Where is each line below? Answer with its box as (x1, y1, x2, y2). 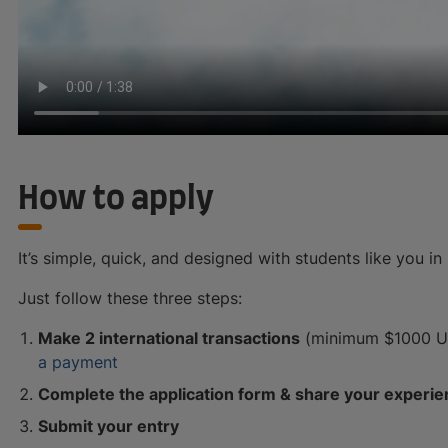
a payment (38, 351, 118, 372)
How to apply (18, 182, 214, 215)
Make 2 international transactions (38, 327, 300, 348)
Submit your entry (38, 415, 179, 436)
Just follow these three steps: (18, 287, 242, 308)
